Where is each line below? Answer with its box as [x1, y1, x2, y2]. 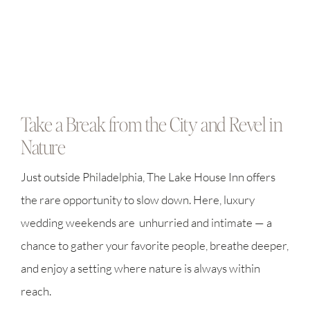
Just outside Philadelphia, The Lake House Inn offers [20, 169, 275, 184]
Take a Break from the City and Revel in [20, 111, 283, 136]
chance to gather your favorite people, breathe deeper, [20, 237, 289, 253]
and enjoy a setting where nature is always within [20, 260, 260, 275]
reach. [20, 283, 51, 298]
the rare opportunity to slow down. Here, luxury [20, 192, 255, 207]
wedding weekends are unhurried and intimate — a [20, 215, 272, 230]
